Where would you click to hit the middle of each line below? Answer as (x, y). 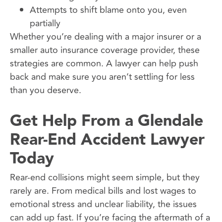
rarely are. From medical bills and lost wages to (103, 191)
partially (45, 24)
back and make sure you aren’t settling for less (102, 77)
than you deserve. (46, 90)
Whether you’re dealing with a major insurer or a (106, 37)
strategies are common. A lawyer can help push (104, 64)
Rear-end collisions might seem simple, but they (105, 178)
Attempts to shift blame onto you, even (108, 10)
